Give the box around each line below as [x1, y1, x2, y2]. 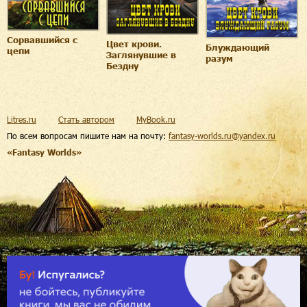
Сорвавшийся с [7, 34, 77, 46]
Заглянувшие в [106, 49, 176, 60]
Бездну [106, 60, 138, 71]
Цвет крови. [106, 38, 162, 49]
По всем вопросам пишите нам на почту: [7, 130, 169, 140]
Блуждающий [206, 42, 269, 53]
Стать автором [58, 114, 114, 124]
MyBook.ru [136, 114, 175, 124]
